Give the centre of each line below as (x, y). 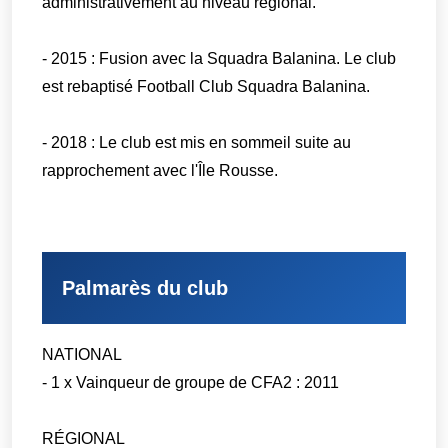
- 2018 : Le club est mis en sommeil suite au (197, 143)
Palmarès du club (145, 287)
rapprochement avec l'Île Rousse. (160, 171)
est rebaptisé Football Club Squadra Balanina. (206, 87)
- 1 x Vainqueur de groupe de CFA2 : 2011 (191, 382)
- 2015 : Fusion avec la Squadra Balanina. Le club (219, 59)
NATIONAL (82, 354)
